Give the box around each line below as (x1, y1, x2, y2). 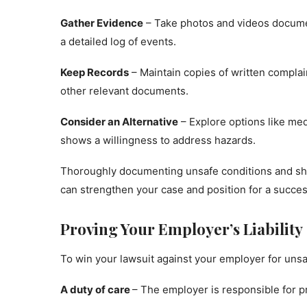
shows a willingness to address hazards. (60, 134, 256, 147)
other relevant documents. (60, 84, 188, 97)
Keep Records (60, 66, 129, 79)
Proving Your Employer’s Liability (60, 219, 303, 239)
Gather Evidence (60, 16, 143, 29)
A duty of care (60, 283, 132, 296)
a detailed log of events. (60, 35, 176, 48)
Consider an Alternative (60, 115, 178, 128)
